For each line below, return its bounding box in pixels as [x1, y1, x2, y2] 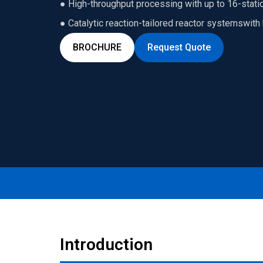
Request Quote [147, 41, 211, 53]
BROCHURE [73, 41, 122, 53]
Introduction [60, 234, 153, 254]
